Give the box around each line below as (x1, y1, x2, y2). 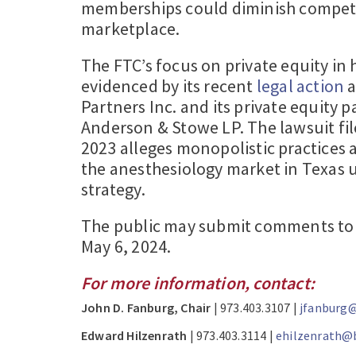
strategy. (81, 177, 145, 200)
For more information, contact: (81, 271, 315, 294)
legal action (256, 74, 345, 97)
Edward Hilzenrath (81, 327, 188, 343)
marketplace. (81, 17, 180, 40)
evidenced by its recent (81, 74, 257, 97)
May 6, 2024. (81, 234, 172, 257)
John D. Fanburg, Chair (81, 299, 211, 315)
